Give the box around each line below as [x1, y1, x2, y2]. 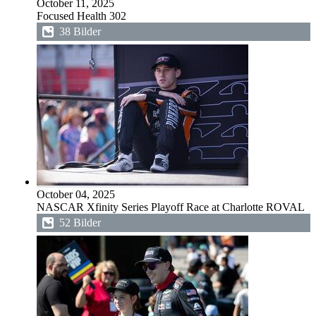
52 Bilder [59, 217, 101, 229]
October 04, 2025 [37, 188, 115, 200]
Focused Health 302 [37, 10, 126, 22]
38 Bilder [59, 25, 101, 37]
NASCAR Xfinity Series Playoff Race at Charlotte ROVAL [37, 201, 305, 213]
